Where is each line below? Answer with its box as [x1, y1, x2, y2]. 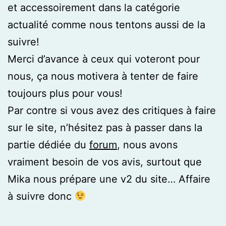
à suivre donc [8, 190, 75, 202]
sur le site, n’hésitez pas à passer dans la [8, 121, 202, 134]
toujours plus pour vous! [8, 87, 123, 99]
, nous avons [117, 138, 178, 151]
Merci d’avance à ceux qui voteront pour [8, 52, 200, 65]
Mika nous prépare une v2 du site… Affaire [8, 173, 210, 185]
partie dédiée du [8, 138, 89, 151]
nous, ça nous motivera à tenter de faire [8, 70, 198, 82]
